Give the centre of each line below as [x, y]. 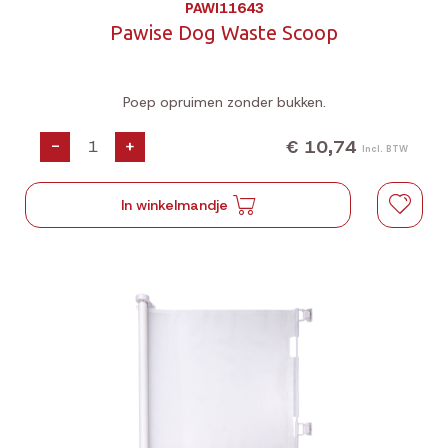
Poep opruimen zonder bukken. [224, 102]
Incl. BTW [385, 148]
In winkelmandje [175, 205]
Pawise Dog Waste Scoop [224, 32]
